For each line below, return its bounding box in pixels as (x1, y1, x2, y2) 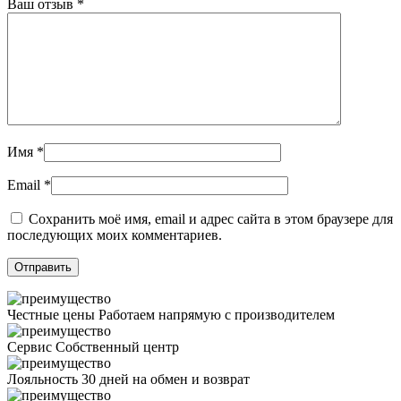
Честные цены (7, 306, 95, 322)
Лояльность (7, 371, 78, 387)
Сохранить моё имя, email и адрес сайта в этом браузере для (29, 210, 393, 226)
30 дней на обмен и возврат (78, 371, 250, 387)
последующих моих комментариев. (7, 226, 222, 243)
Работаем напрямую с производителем (95, 306, 335, 322)
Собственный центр (52, 338, 179, 354)
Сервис (7, 338, 52, 354)
